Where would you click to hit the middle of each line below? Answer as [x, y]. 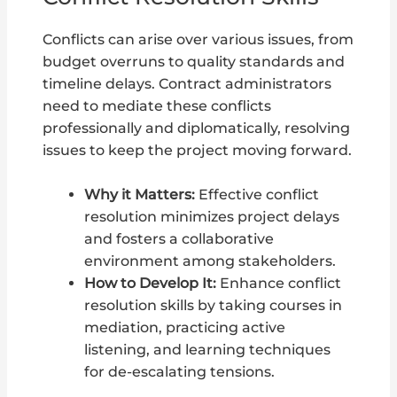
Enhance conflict [278, 284]
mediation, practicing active [184, 328]
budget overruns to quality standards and [194, 62]
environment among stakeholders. [210, 261]
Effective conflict [257, 195]
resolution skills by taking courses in [213, 306]
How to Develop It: [150, 284]
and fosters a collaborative [179, 239]
